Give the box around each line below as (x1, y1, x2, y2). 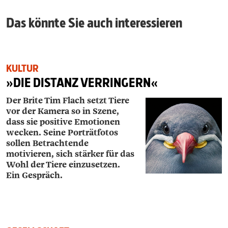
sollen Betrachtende (6, 137, 89, 149)
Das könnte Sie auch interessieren (6, 14, 182, 32)
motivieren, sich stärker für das (6, 148, 134, 159)
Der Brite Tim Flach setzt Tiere (6, 95, 129, 106)
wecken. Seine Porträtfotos (6, 127, 118, 138)
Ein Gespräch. (6, 169, 63, 181)
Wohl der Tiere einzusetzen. (6, 159, 120, 170)
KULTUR (6, 62, 39, 75)
